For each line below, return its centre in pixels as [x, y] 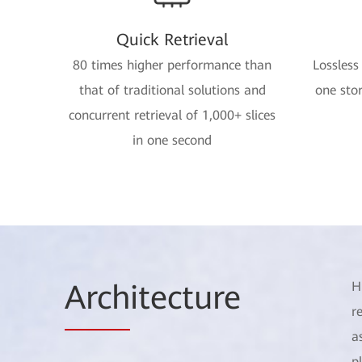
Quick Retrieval [172, 40]
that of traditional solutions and [172, 90]
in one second [172, 140]
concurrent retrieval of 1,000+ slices [172, 115]
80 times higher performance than [172, 65]
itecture [185, 298]
